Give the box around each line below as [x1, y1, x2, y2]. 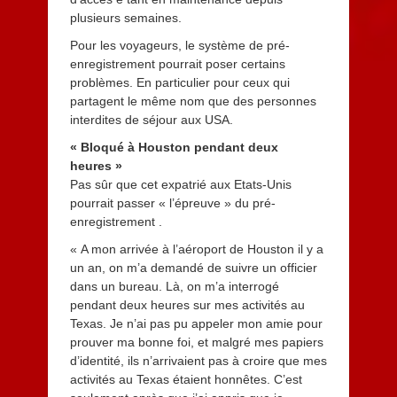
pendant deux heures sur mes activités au [69, 298, 305, 312]
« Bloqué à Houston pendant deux [69, 140, 278, 154]
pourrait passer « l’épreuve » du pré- [69, 196, 276, 210]
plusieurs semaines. [69, 11, 182, 25]
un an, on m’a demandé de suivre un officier [69, 261, 317, 275]
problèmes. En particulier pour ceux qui [69, 75, 290, 90]
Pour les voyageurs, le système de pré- [69, 38, 290, 52]
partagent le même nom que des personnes [69, 94, 316, 108]
